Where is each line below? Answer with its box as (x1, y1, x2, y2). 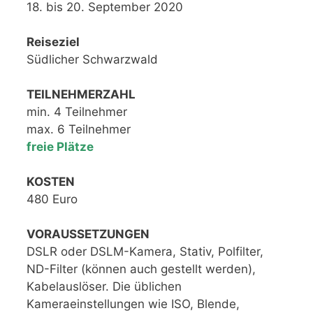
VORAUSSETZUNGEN (27, 226, 150, 241)
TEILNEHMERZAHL (27, 87, 136, 101)
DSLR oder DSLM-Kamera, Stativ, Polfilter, (27, 244, 263, 259)
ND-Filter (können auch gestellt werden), (27, 261, 256, 276)
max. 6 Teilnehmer (27, 122, 131, 136)
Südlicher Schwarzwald (27, 52, 158, 66)
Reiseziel (27, 34, 80, 49)
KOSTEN (27, 174, 75, 189)
